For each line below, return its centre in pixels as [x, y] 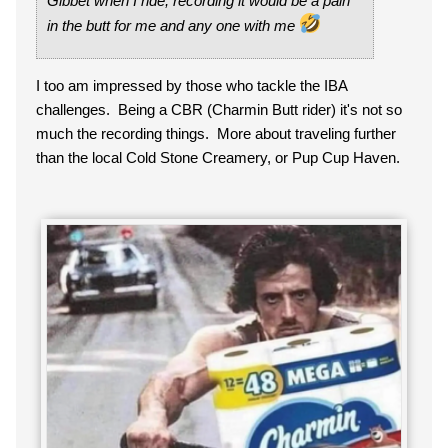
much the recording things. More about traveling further [216, 133]
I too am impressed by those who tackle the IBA [192, 85]
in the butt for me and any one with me [173, 25]
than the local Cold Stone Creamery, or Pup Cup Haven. [222, 157]
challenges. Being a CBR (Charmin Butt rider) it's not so [219, 109]
